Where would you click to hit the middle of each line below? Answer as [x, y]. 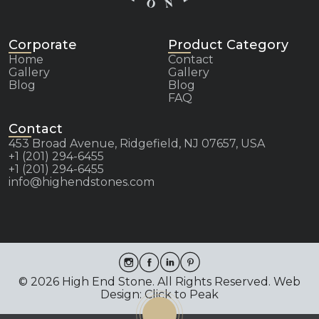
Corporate [43, 45]
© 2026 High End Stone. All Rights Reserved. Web [159, 282]
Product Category [228, 45]
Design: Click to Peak [159, 295]
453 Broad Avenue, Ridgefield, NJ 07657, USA [137, 144]
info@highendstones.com [82, 182]
